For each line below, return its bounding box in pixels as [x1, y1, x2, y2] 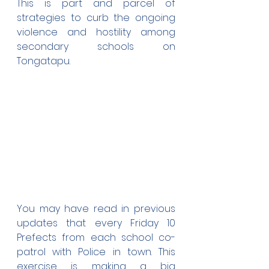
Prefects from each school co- [17, 231, 175, 244]
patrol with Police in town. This [17, 245, 175, 259]
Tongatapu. [17, 54, 70, 68]
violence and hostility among [17, 25, 175, 39]
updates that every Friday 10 [17, 216, 175, 230]
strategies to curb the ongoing [17, 11, 175, 25]
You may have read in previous [17, 202, 175, 216]
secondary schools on [17, 40, 175, 53]
